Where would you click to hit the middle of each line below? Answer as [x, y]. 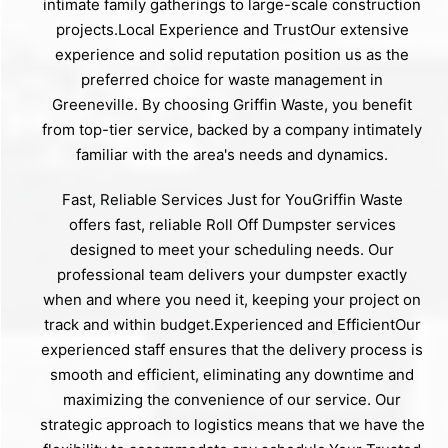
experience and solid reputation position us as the [232, 54]
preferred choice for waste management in [232, 79]
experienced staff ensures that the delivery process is [232, 349]
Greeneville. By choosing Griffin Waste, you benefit [232, 104]
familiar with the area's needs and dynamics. [232, 154]
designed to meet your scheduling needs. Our [232, 249]
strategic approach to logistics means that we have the [232, 424]
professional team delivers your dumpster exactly [232, 274]
